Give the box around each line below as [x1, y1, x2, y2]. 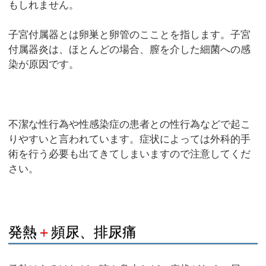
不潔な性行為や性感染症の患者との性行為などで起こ [8, 119, 251, 131]
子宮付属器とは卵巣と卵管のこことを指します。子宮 [8, 29, 251, 41]
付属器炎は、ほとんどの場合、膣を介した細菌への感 [8, 44, 251, 56]
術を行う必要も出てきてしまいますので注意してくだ [8, 148, 251, 160]
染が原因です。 [8, 59, 80, 71]
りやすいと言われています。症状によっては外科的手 [8, 134, 251, 145]
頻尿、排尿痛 [51, 224, 137, 240]
